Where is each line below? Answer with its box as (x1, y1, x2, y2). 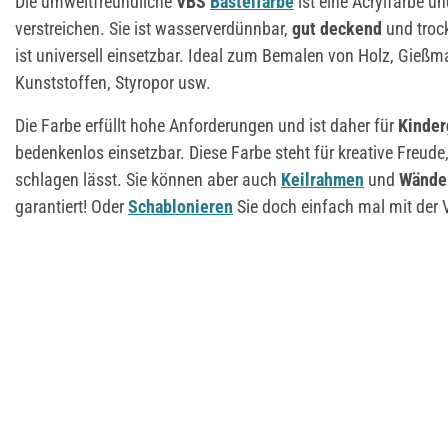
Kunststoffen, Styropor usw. (15, 71, 211, 93)
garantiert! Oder (15, 195, 128, 217)
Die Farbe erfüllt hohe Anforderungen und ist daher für (15, 114, 398, 136)
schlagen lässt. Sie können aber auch (15, 168, 281, 190)
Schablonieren (128, 195, 233, 217)
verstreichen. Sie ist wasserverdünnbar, (15, 17, 292, 39)
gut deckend (292, 17, 382, 39)
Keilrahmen (281, 168, 364, 190)
